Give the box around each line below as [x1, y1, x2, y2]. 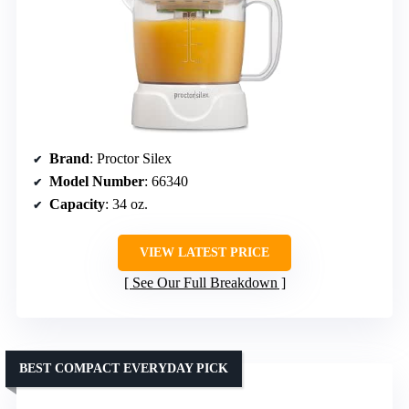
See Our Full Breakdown [131, 275, 278, 291]
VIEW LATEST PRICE [140, 246, 269, 260]
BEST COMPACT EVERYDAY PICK [19, 362, 228, 376]
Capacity [49, 196, 105, 213]
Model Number [49, 173, 144, 190]
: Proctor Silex [89, 151, 172, 167]
